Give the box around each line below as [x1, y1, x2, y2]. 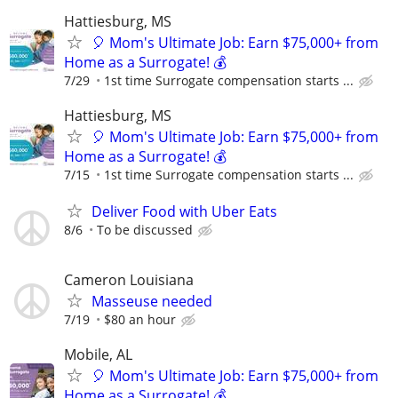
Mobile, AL [64, 345, 132, 365]
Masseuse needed [92, 291, 212, 312]
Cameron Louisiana [64, 270, 194, 291]
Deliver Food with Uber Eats [92, 201, 277, 221]
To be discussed [97, 220, 193, 238]
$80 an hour [104, 311, 176, 329]
